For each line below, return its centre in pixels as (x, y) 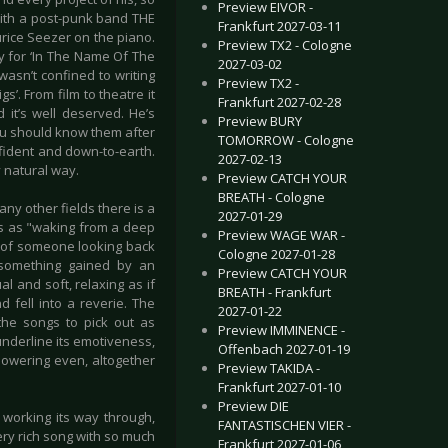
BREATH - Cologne (271, 197)
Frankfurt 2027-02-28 (279, 102)
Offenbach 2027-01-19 (284, 349)
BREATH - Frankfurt (274, 292)
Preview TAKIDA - (269, 368)
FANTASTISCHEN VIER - (284, 425)
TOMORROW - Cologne (286, 140)
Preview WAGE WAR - (281, 235)
